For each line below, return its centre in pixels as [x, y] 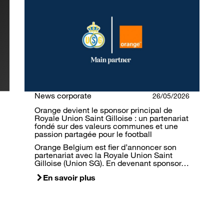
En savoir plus [69, 178]
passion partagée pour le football [93, 134]
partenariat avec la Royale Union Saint [103, 155]
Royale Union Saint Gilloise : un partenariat [111, 118]
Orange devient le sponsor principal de [103, 110]
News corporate [63, 96]
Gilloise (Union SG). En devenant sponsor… [112, 163]
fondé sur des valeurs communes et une [106, 126]
